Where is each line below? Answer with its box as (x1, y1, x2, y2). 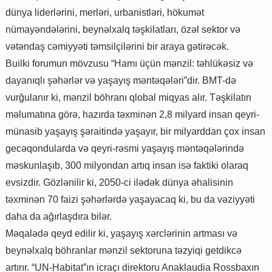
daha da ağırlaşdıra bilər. (5, 211, 112, 222)
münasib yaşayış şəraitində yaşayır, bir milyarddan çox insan (5, 126, 265, 137)
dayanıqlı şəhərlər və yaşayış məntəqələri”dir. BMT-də (5, 75, 236, 86)
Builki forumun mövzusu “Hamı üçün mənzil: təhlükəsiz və (5, 58, 253, 69)
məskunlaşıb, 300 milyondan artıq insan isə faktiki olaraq (5, 160, 248, 171)
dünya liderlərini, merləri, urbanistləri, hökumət (5, 7, 204, 18)
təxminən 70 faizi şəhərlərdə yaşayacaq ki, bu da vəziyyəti (5, 194, 255, 205)
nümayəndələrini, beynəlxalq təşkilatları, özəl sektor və (5, 24, 240, 35)
